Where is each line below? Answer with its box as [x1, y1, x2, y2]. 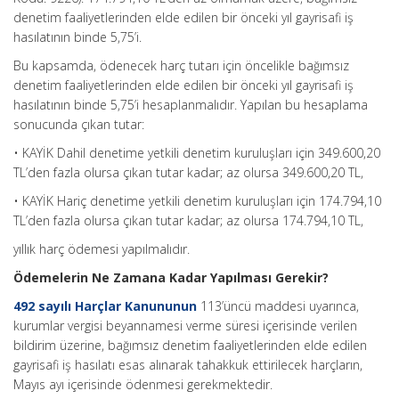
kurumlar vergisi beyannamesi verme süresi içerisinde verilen [13, 317, 357, 334]
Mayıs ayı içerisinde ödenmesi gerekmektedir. [13, 376, 273, 393]
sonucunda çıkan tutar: [13, 116, 144, 133]
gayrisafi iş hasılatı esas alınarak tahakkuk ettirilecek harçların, [13, 356, 362, 373]
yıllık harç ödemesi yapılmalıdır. [13, 240, 190, 257]
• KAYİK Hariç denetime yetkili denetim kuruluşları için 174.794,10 [13, 192, 381, 209]
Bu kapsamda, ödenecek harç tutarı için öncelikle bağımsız [13, 57, 349, 74]
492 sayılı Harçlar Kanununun [13, 297, 197, 314]
